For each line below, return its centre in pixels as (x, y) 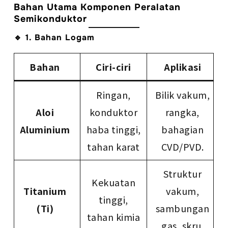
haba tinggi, (113, 130)
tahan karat (113, 147)
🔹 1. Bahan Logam (54, 38)
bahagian (183, 130)
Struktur (183, 174)
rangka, (182, 112)
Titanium (45, 191)
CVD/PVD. (182, 147)
